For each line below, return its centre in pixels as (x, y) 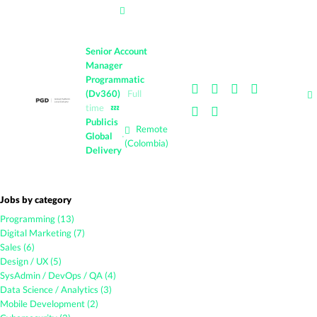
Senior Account (116, 51)
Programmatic (115, 79)
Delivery (104, 150)
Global (99, 136)
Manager (104, 65)
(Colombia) (146, 143)
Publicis (102, 122)
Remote (151, 129)
